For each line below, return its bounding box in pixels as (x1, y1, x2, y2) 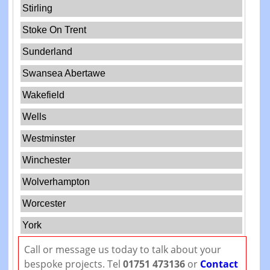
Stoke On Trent (22, 25, 87, 36)
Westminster (22, 133, 76, 144)
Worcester (22, 198, 66, 209)
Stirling (22, 3, 53, 14)
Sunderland (22, 46, 73, 57)
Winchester (22, 155, 71, 166)
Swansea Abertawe (22, 68, 106, 79)
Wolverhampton (22, 177, 90, 187)
